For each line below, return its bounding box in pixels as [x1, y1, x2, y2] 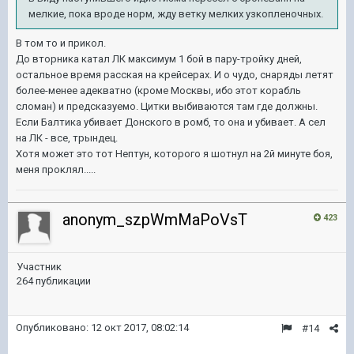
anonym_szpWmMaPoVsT [62, 210, 247, 229]
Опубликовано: [16, 322, 91, 333]
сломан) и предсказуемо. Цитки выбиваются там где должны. [16, 100, 318, 112]
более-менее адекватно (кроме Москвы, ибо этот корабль [16, 85, 301, 96]
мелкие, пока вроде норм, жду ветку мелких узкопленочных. [28, 8, 323, 20]
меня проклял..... [16, 164, 98, 175]
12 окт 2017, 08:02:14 [91, 322, 189, 333]
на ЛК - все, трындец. [16, 132, 120, 144]
